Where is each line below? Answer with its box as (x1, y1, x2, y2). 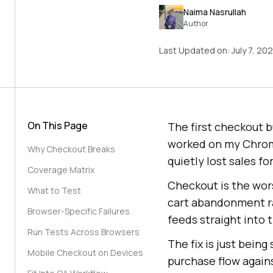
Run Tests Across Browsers (27, 226, 140, 238)
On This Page (27, 119, 88, 132)
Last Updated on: (158, 44, 232, 56)
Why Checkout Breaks (27, 143, 115, 155)
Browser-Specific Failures (27, 205, 130, 217)
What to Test (27, 185, 81, 196)
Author (183, 18, 209, 29)
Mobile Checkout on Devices (27, 247, 143, 258)
